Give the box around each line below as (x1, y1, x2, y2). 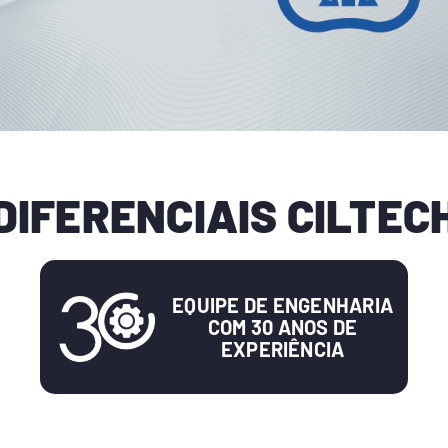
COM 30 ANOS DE (207, 315, 358, 340)
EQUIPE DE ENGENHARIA (172, 293, 394, 318)
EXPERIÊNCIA (220, 337, 345, 362)
